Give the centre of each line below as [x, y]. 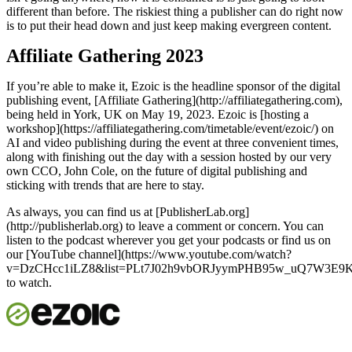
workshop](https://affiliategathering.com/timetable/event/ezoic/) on [170, 129]
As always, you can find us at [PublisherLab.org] [128, 212]
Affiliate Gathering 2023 [105, 56]
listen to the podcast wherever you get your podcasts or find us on [169, 240]
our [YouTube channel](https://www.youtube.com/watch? [149, 255]
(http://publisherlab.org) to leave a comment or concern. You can [165, 226]
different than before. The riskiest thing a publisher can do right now [175, 12]
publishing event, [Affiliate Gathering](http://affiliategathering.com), [174, 101]
